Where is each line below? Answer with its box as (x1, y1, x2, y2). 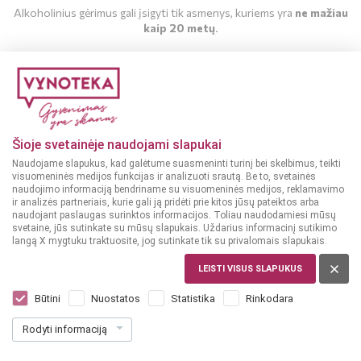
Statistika (171, 293, 215, 305)
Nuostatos (91, 293, 140, 305)
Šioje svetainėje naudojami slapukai (12, 137, 222, 152)
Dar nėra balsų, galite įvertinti (13, 292, 143, 303)
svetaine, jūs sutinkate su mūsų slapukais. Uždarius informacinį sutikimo (12, 222, 337, 234)
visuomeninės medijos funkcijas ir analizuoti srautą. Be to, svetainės (12, 171, 316, 182)
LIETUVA (13, 245, 54, 259)
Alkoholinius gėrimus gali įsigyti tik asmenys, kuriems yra (13, 5, 295, 19)
